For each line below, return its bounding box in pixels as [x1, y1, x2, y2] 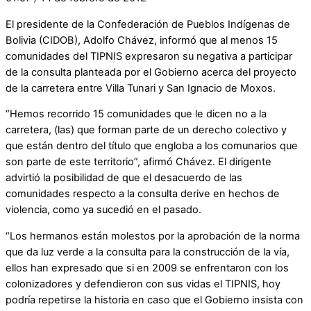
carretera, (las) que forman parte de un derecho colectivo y [6, 124, 287, 137]
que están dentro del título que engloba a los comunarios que [6, 140, 298, 153]
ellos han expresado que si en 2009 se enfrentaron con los [6, 261, 289, 274]
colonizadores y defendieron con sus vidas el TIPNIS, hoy [6, 277, 280, 290]
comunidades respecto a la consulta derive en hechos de [6, 187, 280, 201]
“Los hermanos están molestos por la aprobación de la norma [6, 229, 300, 242]
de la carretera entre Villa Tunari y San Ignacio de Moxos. [6, 81, 276, 94]
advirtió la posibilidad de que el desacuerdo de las [6, 171, 242, 185]
